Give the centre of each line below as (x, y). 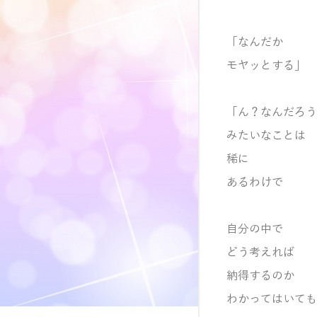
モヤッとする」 (266, 66)
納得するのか (260, 276)
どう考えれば (260, 253)
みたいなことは (266, 136)
